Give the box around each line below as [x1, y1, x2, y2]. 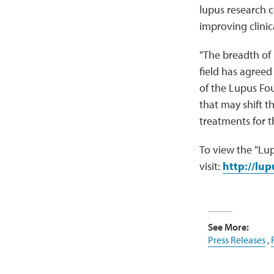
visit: [199, 159, 223, 173]
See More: [207, 221, 249, 233]
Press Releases [207, 234, 265, 246]
